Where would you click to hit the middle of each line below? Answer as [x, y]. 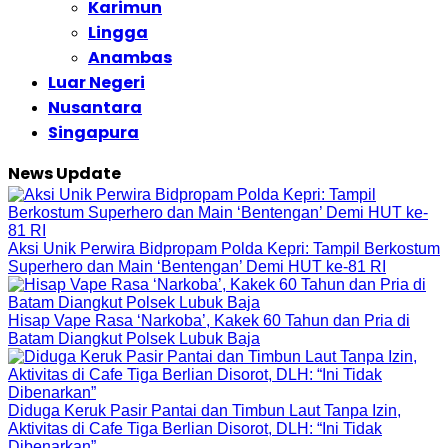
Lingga [118, 32]
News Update [64, 173]
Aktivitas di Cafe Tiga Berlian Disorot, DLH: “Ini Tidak [195, 428]
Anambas [130, 57]
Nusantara [95, 107]
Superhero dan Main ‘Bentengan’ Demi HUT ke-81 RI [197, 266]
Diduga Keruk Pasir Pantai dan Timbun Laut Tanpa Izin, [204, 410]
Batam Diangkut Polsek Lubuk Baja [134, 338]
